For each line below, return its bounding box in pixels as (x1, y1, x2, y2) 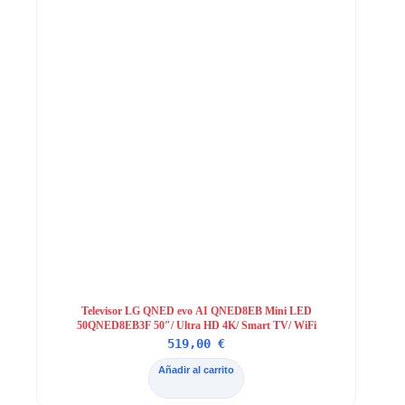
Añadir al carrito (158, 363, 235, 375)
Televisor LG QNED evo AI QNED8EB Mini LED (80, 304, 312, 317)
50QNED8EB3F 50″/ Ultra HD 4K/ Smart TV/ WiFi (76, 318, 316, 332)
